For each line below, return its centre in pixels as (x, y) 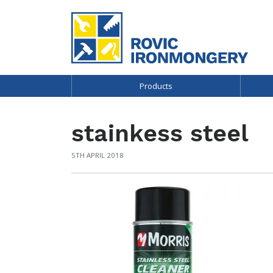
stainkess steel (160, 133)
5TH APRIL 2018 (97, 155)
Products (156, 86)
